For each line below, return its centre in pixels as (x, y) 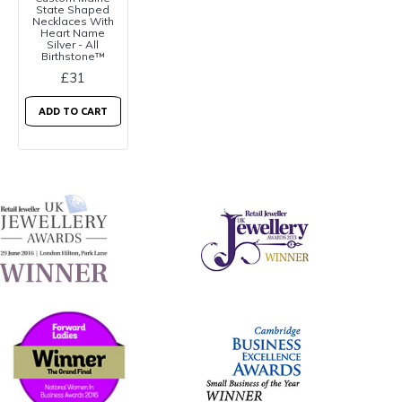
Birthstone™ (73, 56)
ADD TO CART (73, 111)
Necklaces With (73, 21)
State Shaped (73, 9)
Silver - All (73, 44)
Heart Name (73, 32)
